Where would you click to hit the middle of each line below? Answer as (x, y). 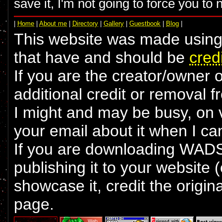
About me (53, 23)
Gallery (114, 23)
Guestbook (145, 23)
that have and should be (102, 57)
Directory (85, 23)
